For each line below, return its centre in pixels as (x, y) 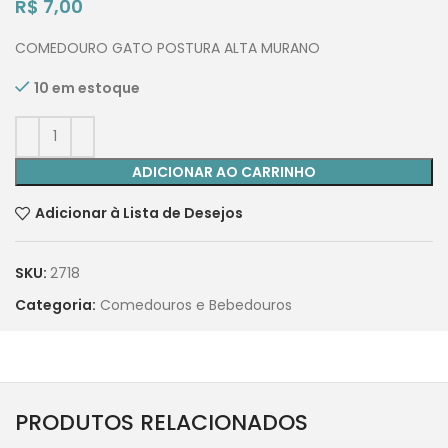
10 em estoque (87, 87)
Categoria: (55, 304)
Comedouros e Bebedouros (196, 304)
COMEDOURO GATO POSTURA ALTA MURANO (167, 47)
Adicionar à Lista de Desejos (138, 213)
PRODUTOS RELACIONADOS (161, 422)
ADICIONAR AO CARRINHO (224, 171)
